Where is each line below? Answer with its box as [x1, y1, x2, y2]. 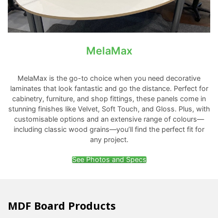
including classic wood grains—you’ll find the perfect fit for [14, 125, 204, 133]
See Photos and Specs [72, 155, 146, 163]
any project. [90, 135, 128, 144]
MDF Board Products [8, 198, 116, 213]
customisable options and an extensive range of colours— [14, 114, 204, 123]
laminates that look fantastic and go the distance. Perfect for [10, 84, 208, 92]
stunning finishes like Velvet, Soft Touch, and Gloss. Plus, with [8, 104, 210, 113]
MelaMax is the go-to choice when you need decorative [18, 73, 200, 82]
